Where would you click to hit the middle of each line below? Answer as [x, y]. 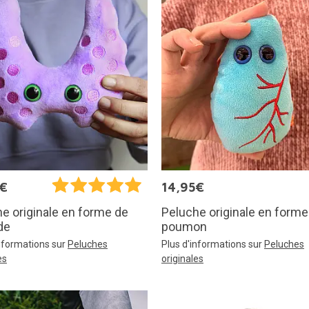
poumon [184, 226]
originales [182, 258]
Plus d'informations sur [213, 244]
